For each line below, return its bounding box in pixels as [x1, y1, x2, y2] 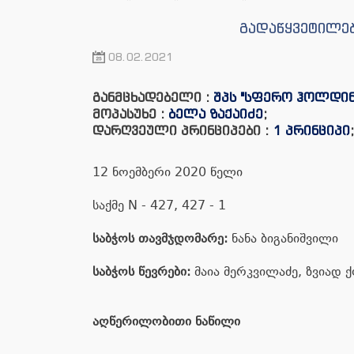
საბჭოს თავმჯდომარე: [92, 231, 228, 246]
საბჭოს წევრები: [92, 264, 190, 279]
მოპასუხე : [92, 106, 168, 122]
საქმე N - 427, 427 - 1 [92, 198, 230, 213]
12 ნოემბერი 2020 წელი [92, 164, 243, 179]
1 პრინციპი [273, 122, 350, 138]
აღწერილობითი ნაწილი [92, 314, 240, 329]
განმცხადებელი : [92, 89, 213, 105]
